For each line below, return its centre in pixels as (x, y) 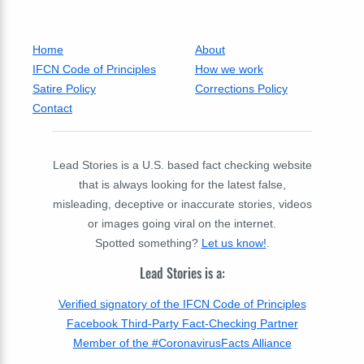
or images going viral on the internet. (182, 224)
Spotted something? (148, 243)
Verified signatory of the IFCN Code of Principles (182, 303)
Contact (52, 108)
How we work (229, 69)
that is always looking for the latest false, (182, 185)
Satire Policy (64, 89)
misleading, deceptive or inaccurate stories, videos (182, 204)
